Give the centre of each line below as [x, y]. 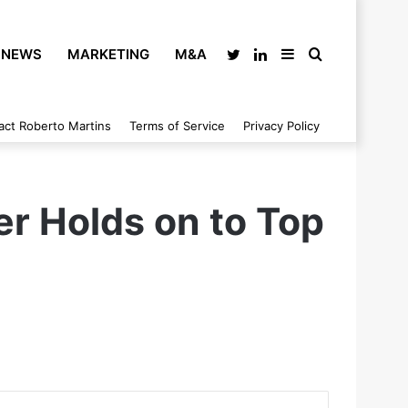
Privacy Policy [281, 126]
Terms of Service [177, 126]
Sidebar [321, 55]
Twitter [264, 55]
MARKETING [108, 54]
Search [346, 55]
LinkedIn [296, 55]
